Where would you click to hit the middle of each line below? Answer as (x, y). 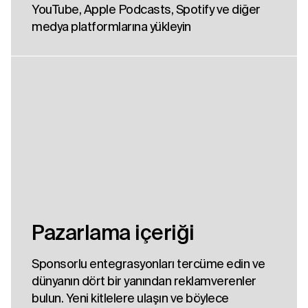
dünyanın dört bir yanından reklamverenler (144, 281)
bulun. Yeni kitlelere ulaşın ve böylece (130, 298)
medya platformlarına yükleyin (111, 27)
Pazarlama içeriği (113, 233)
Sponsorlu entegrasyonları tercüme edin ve (148, 264)
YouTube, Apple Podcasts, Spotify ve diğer (146, 10)
